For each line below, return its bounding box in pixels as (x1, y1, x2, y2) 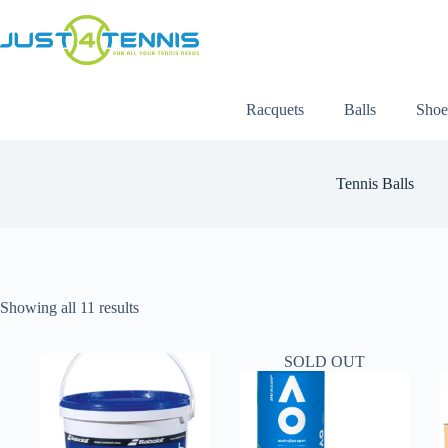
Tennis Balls (336, 175, 414, 192)
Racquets (245, 101, 304, 118)
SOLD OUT (284, 353, 366, 370)
